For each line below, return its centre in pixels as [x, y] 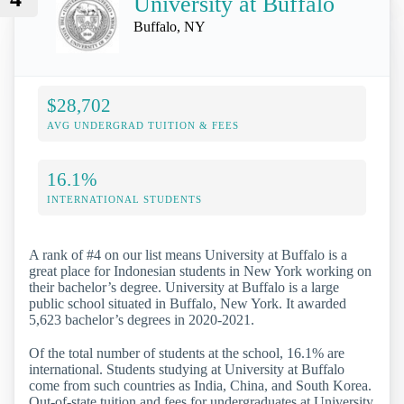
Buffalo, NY [170, 26]
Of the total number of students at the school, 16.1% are [187, 353]
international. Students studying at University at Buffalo [187, 370]
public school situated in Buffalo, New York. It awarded [188, 303]
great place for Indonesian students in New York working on [200, 271]
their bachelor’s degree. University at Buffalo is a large [184, 287]
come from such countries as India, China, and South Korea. [200, 386]
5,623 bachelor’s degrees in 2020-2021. [142, 319]
